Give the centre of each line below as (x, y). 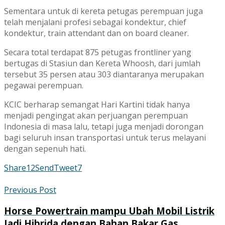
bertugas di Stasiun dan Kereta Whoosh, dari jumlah (102, 63)
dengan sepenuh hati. (45, 148)
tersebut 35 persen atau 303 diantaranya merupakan (104, 74)
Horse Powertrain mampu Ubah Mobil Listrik (109, 211)
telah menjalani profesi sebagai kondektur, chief (95, 22)
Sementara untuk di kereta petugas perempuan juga (103, 11)
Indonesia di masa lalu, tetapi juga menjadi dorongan (104, 126)
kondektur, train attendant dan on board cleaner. (96, 33)
